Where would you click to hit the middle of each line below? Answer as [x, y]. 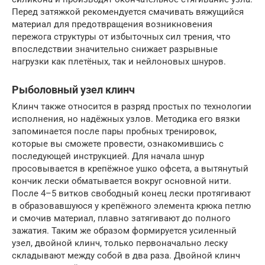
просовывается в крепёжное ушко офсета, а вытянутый [130, 169]
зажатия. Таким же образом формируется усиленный [124, 231]
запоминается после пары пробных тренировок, [114, 132]
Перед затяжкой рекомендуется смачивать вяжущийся [128, 12]
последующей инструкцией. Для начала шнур [108, 156]
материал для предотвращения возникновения [112, 25]
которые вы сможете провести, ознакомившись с [118, 144]
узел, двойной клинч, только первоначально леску [120, 243]
